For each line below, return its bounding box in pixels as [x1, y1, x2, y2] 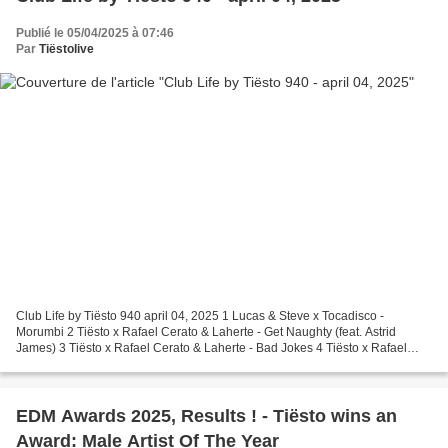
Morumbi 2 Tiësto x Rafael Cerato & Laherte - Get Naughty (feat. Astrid [16, 325, 396, 340]
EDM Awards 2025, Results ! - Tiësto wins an [16, 406, 397, 427]
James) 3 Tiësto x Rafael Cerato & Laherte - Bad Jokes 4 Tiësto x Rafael [16, 341, 407, 356]
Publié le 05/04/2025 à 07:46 [16, 25, 174, 40]
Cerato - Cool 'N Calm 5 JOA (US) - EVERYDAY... [16, 357, 281, 372]
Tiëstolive [39, 41, 94, 56]
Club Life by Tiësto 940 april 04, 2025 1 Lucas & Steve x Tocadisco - [16, 309, 384, 324]
